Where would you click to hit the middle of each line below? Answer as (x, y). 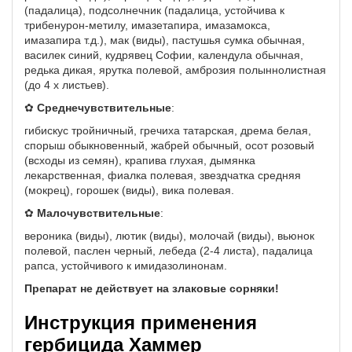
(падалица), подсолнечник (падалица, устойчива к (154, 10)
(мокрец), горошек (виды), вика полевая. (129, 190)
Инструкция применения (141, 323)
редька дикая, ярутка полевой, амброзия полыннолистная (175, 70)
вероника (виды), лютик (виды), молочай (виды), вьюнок (169, 236)
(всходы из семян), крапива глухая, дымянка (140, 160)
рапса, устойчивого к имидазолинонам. (126, 266)
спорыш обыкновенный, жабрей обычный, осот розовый (169, 145)
